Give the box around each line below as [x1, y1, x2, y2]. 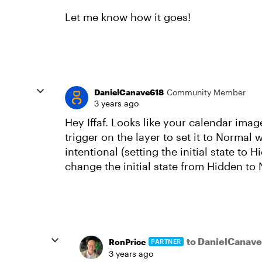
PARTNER [151, 237, 181, 246]
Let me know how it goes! [65, 11, 194, 24]
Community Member [167, 87, 246, 98]
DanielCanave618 [94, 87, 164, 98]
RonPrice [109, 236, 146, 247]
